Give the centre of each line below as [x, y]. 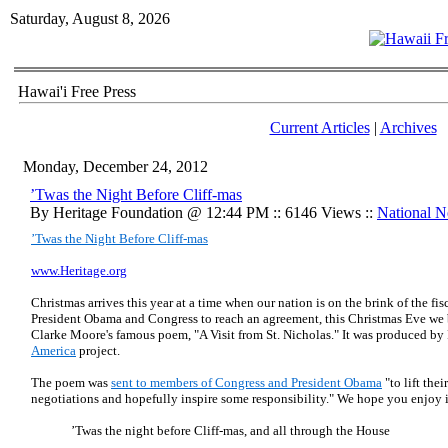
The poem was [71, 382]
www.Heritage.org [79, 270]
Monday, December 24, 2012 [115, 166]
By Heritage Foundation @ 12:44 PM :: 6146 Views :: [203, 212]
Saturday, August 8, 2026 [90, 18]
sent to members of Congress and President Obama [246, 382]
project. [98, 350]
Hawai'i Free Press [77, 91]
